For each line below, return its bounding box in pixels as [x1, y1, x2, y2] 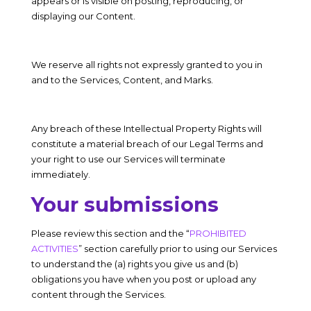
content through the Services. [31, 289, 166, 300]
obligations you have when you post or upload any [31, 274, 256, 285]
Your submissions [31, 192, 219, 217]
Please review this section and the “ [31, 228, 190, 239]
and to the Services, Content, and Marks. [31, 74, 213, 85]
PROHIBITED [189, 228, 246, 239]
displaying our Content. [31, 10, 135, 22]
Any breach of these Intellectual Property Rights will [31, 123, 262, 134]
